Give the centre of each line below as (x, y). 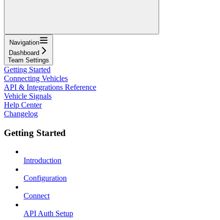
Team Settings (28, 60)
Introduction (42, 161)
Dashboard (24, 53)
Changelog (21, 113)
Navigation (24, 42)
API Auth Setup (48, 214)
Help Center (23, 105)
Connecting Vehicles (36, 78)
